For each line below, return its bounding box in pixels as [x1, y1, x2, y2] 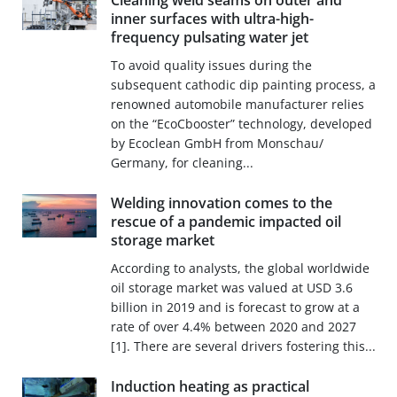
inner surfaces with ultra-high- [110, 9, 314, 29]
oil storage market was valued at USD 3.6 [110, 279, 353, 297]
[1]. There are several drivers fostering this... [110, 338, 376, 355]
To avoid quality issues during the [110, 57, 312, 74]
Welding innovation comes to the [110, 193, 332, 214]
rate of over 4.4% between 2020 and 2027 [110, 318, 356, 336]
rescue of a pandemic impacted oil [110, 212, 341, 232]
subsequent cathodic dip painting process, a [110, 76, 376, 94]
